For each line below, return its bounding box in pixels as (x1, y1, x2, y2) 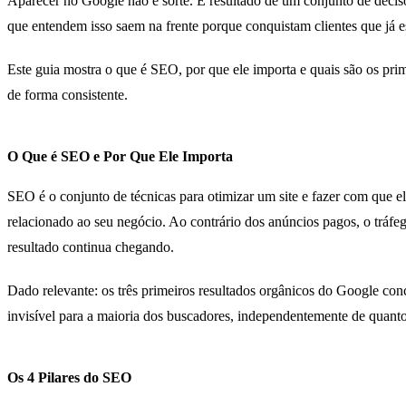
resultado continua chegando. (7, 238, 174, 255)
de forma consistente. (7, 86, 128, 102)
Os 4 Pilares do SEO (7, 369, 131, 385)
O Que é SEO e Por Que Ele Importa (7, 148, 233, 164)
